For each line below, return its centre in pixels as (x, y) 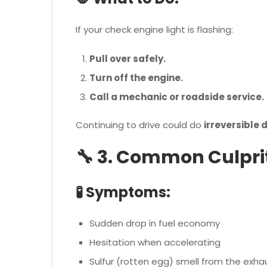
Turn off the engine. (136, 77)
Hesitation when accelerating (155, 242)
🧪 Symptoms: (123, 192)
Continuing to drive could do (140, 125)
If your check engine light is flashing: (154, 30)
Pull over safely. (127, 58)
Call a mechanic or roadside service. (176, 97)
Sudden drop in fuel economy (154, 223)
